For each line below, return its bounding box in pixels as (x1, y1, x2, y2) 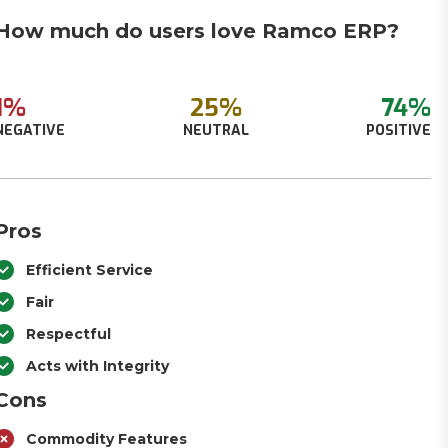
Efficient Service (26, 261, 154, 279)
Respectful (26, 325, 112, 343)
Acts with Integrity (26, 357, 170, 375)
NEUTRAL (182, 121, 249, 140)
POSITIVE (365, 121, 431, 140)
